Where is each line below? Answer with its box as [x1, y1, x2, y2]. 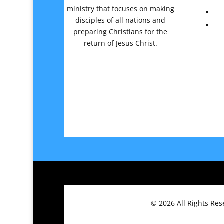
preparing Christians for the [73, 26, 168, 36]
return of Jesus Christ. [83, 38, 157, 48]
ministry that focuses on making [66, 3, 174, 13]
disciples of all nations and [75, 15, 166, 25]
